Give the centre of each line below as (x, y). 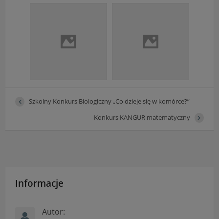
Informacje (40, 183)
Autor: (54, 211)
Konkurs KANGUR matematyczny (142, 118)
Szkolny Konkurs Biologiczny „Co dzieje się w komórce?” (109, 101)
